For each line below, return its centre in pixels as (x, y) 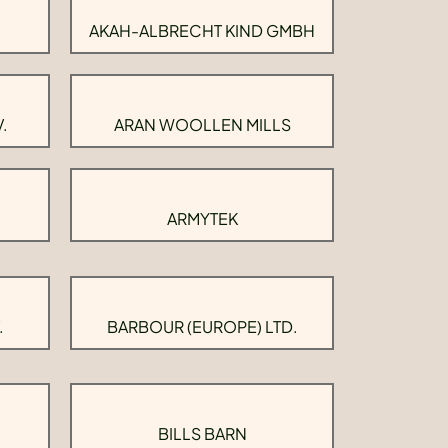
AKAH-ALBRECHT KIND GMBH (202, 30)
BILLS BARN (202, 433)
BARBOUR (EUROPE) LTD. (202, 326)
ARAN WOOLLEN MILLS (202, 124)
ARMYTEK (202, 218)
